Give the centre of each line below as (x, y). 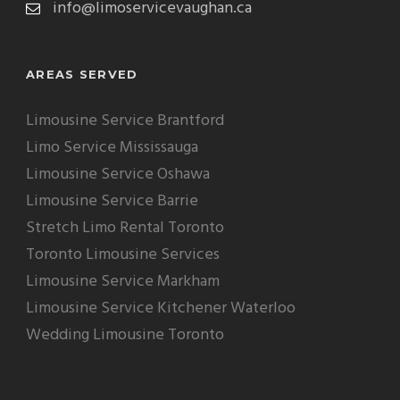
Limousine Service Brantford (125, 121)
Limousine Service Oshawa (118, 174)
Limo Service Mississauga (112, 147)
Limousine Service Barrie (112, 201)
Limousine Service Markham (123, 281)
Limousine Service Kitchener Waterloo (161, 308)
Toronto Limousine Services (123, 254)
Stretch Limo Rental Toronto (125, 228)
